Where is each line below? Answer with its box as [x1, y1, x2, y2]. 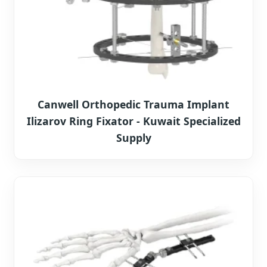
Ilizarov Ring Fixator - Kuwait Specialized [26, 114, 241, 129]
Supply [116, 131, 151, 145]
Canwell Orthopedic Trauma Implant [38, 97, 229, 112]
